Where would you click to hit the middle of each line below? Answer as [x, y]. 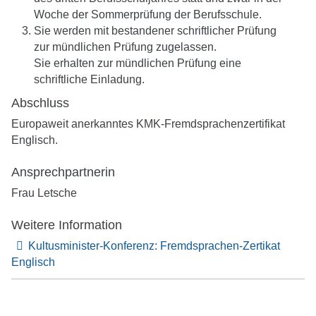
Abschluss [40, 103]
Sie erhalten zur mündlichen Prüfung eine [138, 63]
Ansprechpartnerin [63, 172]
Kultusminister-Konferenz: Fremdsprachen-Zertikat [154, 246]
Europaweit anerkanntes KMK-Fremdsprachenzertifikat [148, 124]
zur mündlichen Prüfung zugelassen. [125, 47]
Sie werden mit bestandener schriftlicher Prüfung [155, 30]
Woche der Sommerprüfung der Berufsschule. [148, 14]
